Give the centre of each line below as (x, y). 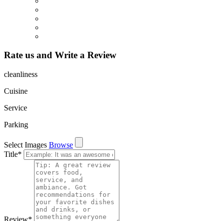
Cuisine (16, 91)
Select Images (25, 145)
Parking (16, 124)
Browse (61, 145)
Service (16, 108)
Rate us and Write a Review (60, 55)
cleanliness (21, 74)
